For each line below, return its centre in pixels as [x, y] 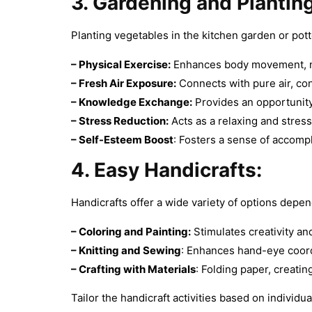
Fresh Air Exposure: [127, 83]
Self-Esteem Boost [126, 139]
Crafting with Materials [137, 269]
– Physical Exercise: [121, 64]
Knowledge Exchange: [135, 102]
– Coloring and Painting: [131, 231]
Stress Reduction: [124, 120]
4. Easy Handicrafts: [166, 170]
